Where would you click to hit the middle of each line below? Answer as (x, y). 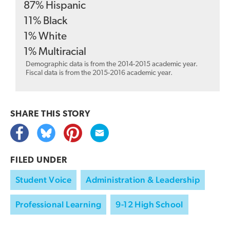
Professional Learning (59, 205)
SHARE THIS (36, 114)
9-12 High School (149, 205)
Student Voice (44, 180)
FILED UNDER (39, 161)
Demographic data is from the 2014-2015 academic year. (112, 65)
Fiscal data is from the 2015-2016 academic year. (99, 73)
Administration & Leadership (143, 180)
